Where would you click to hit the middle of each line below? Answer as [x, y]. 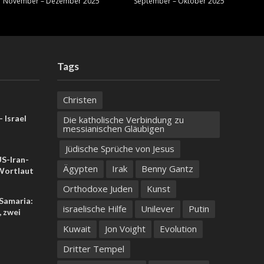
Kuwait [77, 228]
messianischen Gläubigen [113, 128]
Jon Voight [125, 228]
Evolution [178, 228]
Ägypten [80, 168]
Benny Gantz [167, 168]
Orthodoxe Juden [98, 188]
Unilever [157, 208]
